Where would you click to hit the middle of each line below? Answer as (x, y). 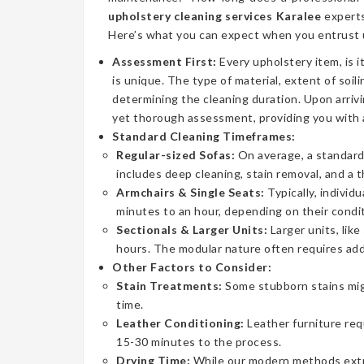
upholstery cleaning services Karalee (214, 16)
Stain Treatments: (169, 286)
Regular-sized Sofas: (175, 155)
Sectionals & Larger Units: (192, 230)
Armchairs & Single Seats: (191, 192)
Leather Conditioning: (180, 323)
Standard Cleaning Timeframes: (204, 136)
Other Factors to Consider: (192, 267)
